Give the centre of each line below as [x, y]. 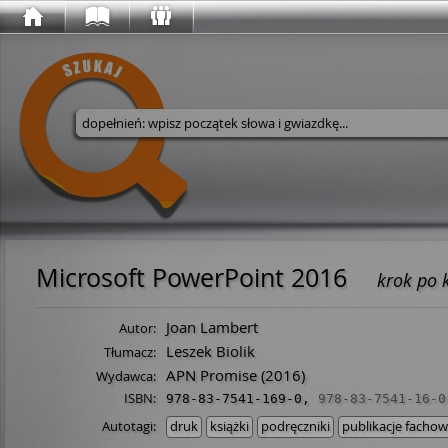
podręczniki [295, 426]
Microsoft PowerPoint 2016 [191, 277]
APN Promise [211, 375]
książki [229, 426]
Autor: [137, 328]
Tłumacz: [130, 352]
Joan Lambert [212, 327]
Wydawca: [126, 376]
